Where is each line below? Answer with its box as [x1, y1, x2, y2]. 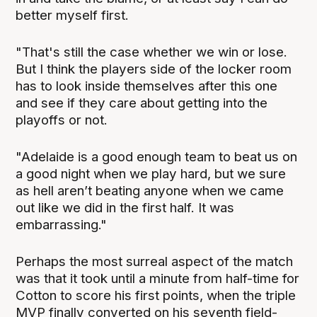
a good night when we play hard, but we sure [16, 166, 287, 183]
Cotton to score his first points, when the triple [16, 287, 296, 304]
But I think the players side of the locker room [16, 61, 292, 78]
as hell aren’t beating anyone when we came [16, 183, 284, 200]
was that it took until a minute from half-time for [16, 270, 300, 287]
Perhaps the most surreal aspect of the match [16, 253, 294, 270]
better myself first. [16, 7, 133, 24]
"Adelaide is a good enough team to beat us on [16, 149, 298, 166]
